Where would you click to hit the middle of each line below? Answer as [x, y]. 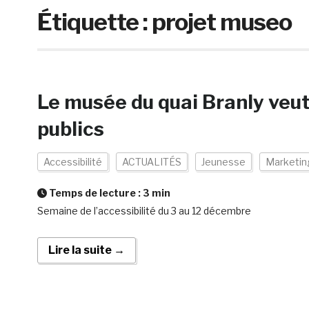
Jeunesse [223, 162]
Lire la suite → [86, 250]
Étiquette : [94, 22]
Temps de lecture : [94, 193]
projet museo [221, 22]
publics [70, 129]
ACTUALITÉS [151, 162]
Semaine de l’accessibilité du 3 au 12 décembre [144, 211]
